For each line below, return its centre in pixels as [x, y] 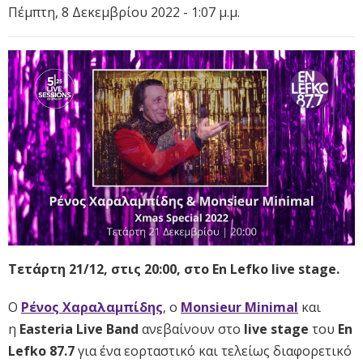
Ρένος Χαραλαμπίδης [92, 307]
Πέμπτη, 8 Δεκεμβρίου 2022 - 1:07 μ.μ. [124, 13]
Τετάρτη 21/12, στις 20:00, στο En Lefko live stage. [174, 269]
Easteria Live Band [81, 329]
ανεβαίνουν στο [191, 329]
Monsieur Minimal [239, 307]
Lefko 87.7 [41, 351]
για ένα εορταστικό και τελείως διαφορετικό [213, 351]
